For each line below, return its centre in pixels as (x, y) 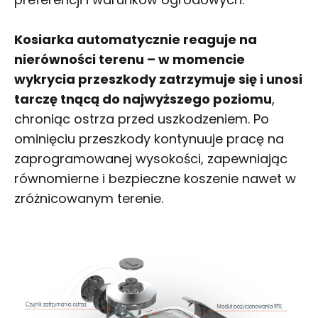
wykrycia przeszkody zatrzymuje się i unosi (158, 79)
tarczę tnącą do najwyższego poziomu (143, 99)
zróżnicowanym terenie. (89, 198)
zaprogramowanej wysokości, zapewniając (151, 158)
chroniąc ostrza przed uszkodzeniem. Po (142, 119)
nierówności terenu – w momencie (130, 59)
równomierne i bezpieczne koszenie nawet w (155, 178)
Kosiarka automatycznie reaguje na (136, 39)
